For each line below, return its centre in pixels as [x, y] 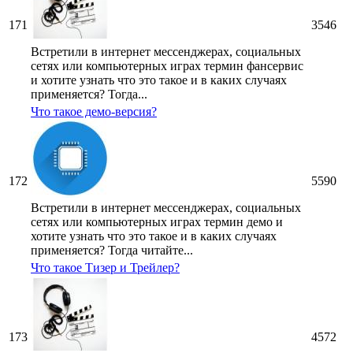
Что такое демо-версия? [94, 112]
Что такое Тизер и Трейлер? [105, 268]
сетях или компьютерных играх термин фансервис [167, 66]
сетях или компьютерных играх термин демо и [157, 222]
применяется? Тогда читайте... [112, 251]
